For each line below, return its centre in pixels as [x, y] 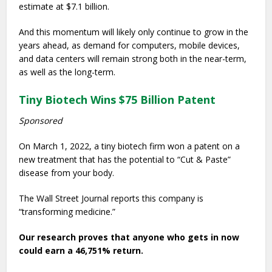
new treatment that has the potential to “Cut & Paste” [125, 159]
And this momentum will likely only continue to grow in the [134, 32]
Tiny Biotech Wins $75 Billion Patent [117, 100]
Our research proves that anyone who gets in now [129, 237]
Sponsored [41, 121]
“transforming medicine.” [67, 212]
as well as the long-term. [67, 72]
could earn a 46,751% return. [81, 250]
